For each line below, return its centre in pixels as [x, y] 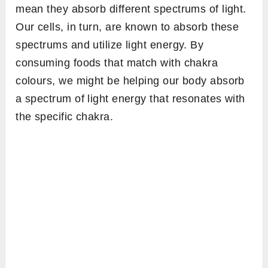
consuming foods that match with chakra [117, 63]
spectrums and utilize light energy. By [110, 45]
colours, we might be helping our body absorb [130, 81]
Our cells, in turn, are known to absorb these [127, 27]
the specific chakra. [65, 117]
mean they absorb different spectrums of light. [131, 9]
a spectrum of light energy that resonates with [130, 99]
